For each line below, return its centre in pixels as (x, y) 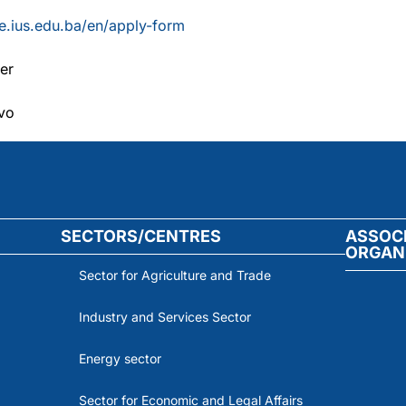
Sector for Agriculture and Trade (174, 275)
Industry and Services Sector (164, 316)
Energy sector (120, 358)
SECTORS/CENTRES (140, 236)
